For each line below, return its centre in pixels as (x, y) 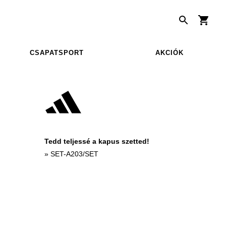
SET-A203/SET (74, 154)
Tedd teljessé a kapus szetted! (97, 141)
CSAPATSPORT (56, 52)
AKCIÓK (169, 52)
